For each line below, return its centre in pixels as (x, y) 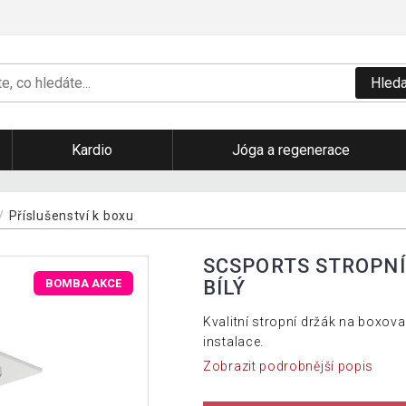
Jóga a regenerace (290, 150)
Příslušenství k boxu (71, 215)
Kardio (92, 150)
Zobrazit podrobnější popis (289, 367)
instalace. (233, 341)
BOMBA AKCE (84, 283)
